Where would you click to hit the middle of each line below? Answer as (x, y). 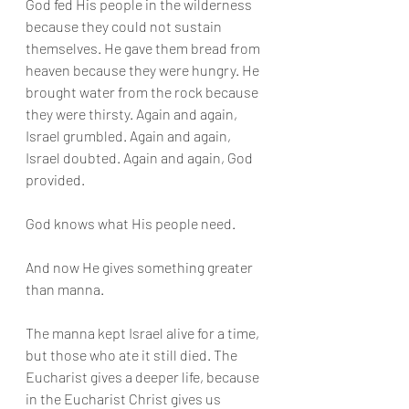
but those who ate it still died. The (133, 354)
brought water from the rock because (143, 91)
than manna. (65, 288)
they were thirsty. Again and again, (133, 113)
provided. (55, 179)
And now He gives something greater (141, 267)
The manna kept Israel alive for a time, (144, 332)
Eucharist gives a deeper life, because (144, 376)
